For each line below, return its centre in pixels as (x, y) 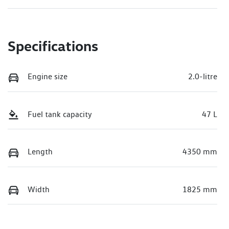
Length (40, 152)
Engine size (48, 76)
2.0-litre (203, 76)
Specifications (53, 45)
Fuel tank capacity (60, 114)
